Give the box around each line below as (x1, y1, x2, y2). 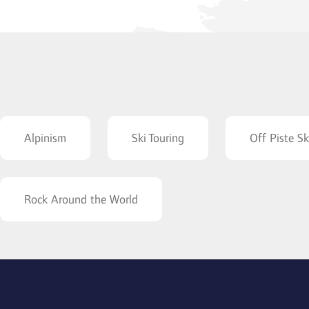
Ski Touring (132, 130, 184, 145)
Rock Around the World (24, 192, 138, 206)
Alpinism (24, 130, 66, 145)
